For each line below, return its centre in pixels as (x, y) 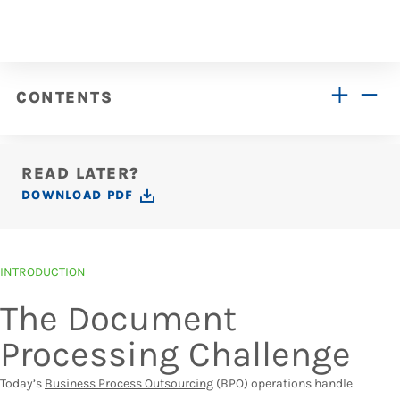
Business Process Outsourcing (129, 383)
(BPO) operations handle (283, 383)
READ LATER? (81, 173)
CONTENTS (64, 97)
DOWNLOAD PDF (78, 195)
